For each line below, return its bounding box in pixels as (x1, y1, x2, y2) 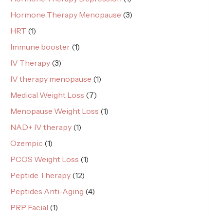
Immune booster (10, 42, 70, 52)
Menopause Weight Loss (10, 106, 99, 116)
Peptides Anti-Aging (10, 186, 84, 197)
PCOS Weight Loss (10, 154, 79, 164)
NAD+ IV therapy (10, 122, 72, 132)
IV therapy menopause (10, 74, 91, 84)
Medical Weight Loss (10, 90, 84, 100)
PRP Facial (10, 202, 48, 213)
